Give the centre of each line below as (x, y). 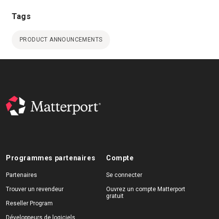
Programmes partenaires (51, 158)
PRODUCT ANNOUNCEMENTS (61, 40)
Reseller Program (29, 204)
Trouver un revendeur (35, 189)
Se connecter (124, 175)
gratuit (115, 196)
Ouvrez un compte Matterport (145, 189)
